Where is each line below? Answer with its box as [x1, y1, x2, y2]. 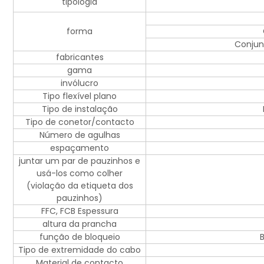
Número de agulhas [39, 129, 120, 141]
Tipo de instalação [41, 103, 118, 115]
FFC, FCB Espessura [41, 205, 118, 217]
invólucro [61, 77, 98, 90]
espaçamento [50, 142, 109, 154]
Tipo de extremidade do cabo [18, 244, 141, 256]
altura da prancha [42, 218, 117, 230]
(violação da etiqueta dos [26, 180, 133, 192]
